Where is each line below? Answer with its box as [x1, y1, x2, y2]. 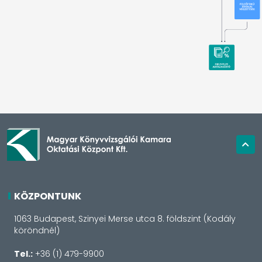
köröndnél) [14, 225, 60, 237]
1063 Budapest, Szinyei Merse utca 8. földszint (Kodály [14, 213, 236, 225]
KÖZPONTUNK [14, 189, 81, 204]
